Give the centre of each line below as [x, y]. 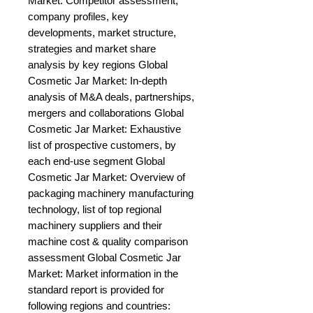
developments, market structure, [102, 33]
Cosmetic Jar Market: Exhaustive [104, 129]
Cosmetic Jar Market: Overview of [107, 177]
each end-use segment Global [96, 161]
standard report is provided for [96, 290]
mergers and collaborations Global [106, 113]
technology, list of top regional [95, 210]
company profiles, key [78, 17]
